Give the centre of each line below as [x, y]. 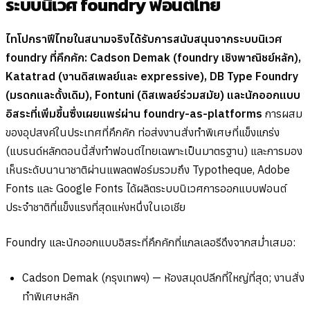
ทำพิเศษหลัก [51, 296]
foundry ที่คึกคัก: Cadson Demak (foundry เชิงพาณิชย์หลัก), [153, 57]
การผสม [282, 113]
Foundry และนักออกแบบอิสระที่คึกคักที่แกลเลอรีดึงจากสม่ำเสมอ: [151, 242]
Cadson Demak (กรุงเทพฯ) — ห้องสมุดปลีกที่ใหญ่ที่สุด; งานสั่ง [163, 277]
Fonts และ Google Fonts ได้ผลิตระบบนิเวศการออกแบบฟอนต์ [146, 188]
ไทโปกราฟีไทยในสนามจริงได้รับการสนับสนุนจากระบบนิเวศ [144, 38]
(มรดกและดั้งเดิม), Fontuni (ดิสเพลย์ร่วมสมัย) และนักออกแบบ [153, 94]
